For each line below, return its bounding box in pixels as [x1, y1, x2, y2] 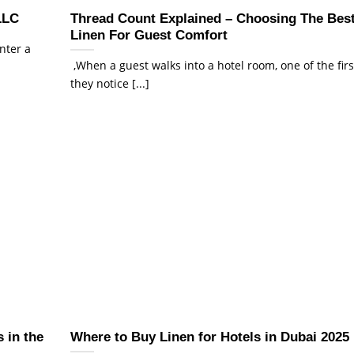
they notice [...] [70, 76, 149, 92]
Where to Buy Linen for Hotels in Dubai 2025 [70, 329, 349, 345]
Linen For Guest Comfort [70, 27, 228, 43]
